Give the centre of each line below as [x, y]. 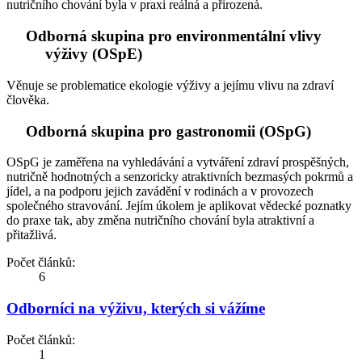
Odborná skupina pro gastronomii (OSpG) [168, 131]
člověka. [28, 99]
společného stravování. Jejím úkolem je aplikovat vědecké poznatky [179, 206]
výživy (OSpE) [94, 54]
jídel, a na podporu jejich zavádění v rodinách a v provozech [160, 192]
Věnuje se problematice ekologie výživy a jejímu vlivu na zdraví [170, 85]
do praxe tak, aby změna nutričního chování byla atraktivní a [160, 221]
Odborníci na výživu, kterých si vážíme [136, 308]
